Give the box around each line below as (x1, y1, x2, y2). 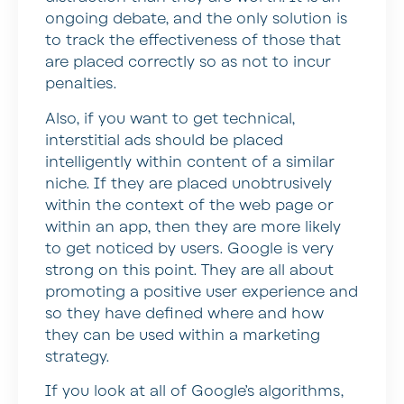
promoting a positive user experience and (45, 281, 358, 302)
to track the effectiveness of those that (45, 31, 341, 51)
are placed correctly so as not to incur (45, 52, 331, 73)
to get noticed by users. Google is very (45, 238, 334, 259)
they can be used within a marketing (45, 325, 320, 345)
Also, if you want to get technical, (45, 108, 295, 129)
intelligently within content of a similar (45, 151, 335, 172)
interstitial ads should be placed (45, 130, 283, 151)
